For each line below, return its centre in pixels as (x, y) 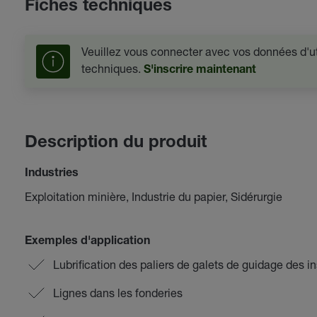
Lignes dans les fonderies (117, 293)
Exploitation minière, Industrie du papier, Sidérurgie (153, 196)
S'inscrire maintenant (200, 71)
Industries (51, 174)
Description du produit (115, 144)
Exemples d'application (87, 242)
